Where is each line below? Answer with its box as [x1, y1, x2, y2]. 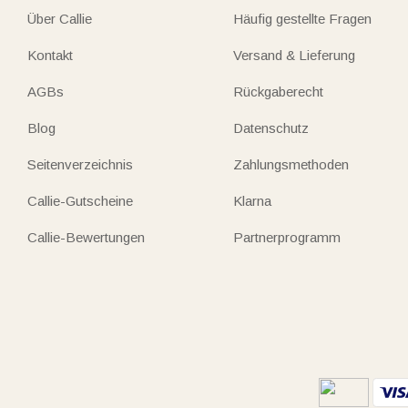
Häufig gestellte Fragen [233, 10, 372, 26]
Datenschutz [233, 119, 310, 136]
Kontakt [27, 46, 73, 63]
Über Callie [27, 10, 92, 26]
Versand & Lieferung [233, 46, 356, 63]
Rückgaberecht [233, 83, 324, 99]
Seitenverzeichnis [27, 156, 133, 172]
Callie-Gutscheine [27, 192, 133, 209]
